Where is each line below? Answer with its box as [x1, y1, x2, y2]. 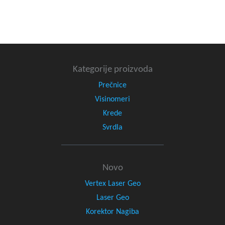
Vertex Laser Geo [84, 180, 141, 188]
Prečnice [98, 81, 127, 89]
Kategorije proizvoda [72, 64, 153, 74]
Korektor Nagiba [86, 208, 139, 216]
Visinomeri [95, 95, 130, 103]
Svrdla [102, 123, 123, 132]
